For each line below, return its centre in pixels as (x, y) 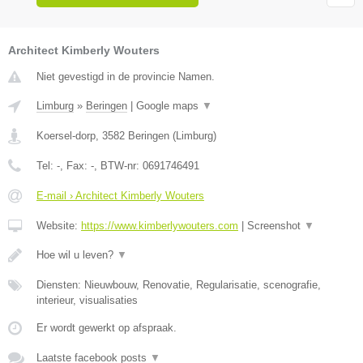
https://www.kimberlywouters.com (160, 225)
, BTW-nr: (118, 165)
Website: (59, 225)
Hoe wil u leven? (77, 254)
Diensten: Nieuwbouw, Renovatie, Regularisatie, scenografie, (179, 284)
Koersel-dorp (66, 135)
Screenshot (275, 225)
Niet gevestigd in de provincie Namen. (126, 76)
